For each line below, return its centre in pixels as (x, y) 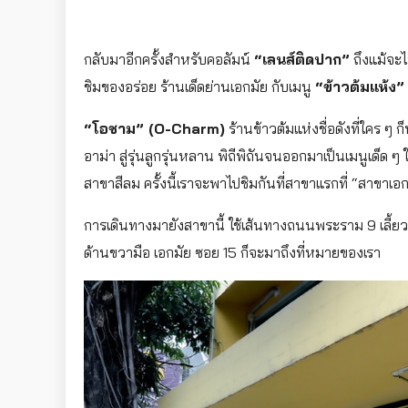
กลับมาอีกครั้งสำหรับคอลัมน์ (169, 60)
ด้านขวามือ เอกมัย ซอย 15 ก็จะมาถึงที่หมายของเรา (232, 253)
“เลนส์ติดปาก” (302, 60)
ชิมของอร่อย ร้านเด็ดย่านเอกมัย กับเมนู (199, 87)
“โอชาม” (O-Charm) (154, 129)
